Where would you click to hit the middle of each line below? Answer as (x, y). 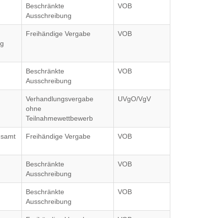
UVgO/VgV (135, 99)
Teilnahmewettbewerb (60, 118)
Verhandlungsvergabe (60, 99)
